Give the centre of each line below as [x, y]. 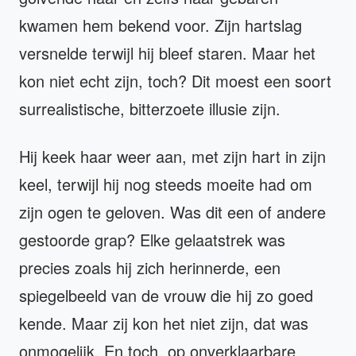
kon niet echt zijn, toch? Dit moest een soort [175, 81]
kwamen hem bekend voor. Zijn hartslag [161, 25]
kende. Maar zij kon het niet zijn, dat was [164, 323]
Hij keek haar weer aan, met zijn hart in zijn [172, 157]
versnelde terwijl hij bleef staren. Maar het [167, 53]
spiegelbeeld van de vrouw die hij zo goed [166, 296]
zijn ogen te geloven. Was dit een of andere [172, 212]
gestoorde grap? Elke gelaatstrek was [152, 240]
